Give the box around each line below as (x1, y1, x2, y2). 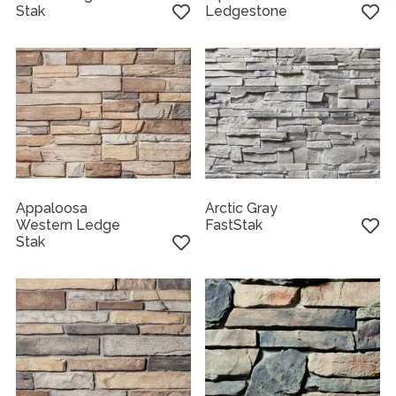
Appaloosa (15, 200, 88, 217)
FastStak (205, 217, 263, 234)
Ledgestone (205, 2, 288, 19)
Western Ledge (15, 217, 120, 234)
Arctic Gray (205, 200, 278, 217)
